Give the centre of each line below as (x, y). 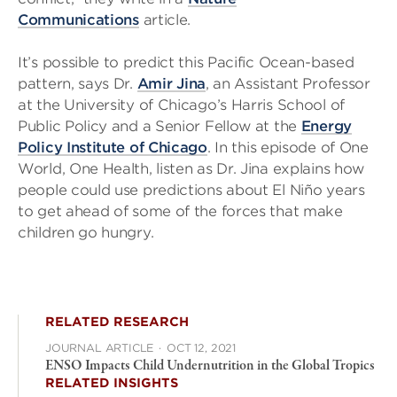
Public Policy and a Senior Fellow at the (160, 126)
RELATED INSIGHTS (112, 383)
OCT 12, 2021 (201, 348)
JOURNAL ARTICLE (100, 348)
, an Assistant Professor (288, 84)
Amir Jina (171, 84)
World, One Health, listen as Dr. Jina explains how (191, 169)
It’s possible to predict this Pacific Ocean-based (186, 62)
